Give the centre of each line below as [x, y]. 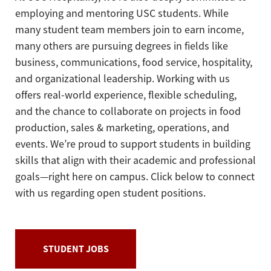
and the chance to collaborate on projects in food [128, 112]
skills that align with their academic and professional [135, 161]
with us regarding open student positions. [110, 193]
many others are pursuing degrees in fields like [122, 46]
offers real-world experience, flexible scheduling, [126, 95]
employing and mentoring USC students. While [122, 14]
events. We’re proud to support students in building [133, 144]
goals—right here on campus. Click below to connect [135, 177]
